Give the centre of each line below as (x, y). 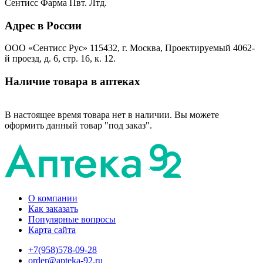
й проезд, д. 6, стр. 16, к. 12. (60, 59)
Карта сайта (52, 230)
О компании (53, 198)
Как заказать (53, 208)
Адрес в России (43, 25)
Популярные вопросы (72, 219)
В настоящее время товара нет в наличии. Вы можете (112, 114)
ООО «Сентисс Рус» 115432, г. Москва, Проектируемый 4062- (130, 48)
